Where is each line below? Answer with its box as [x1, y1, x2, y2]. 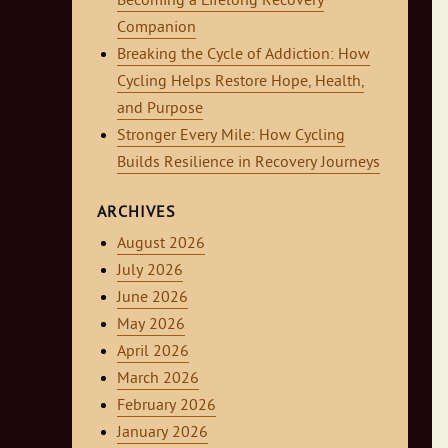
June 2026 [117, 288, 188, 306]
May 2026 [117, 315, 185, 333]
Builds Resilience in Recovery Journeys [117, 153, 380, 171]
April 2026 [117, 342, 189, 360]
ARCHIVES [97, 203, 176, 221]
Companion [117, 18, 196, 36]
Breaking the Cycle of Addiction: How [117, 45, 370, 63]
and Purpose [117, 99, 203, 117]
